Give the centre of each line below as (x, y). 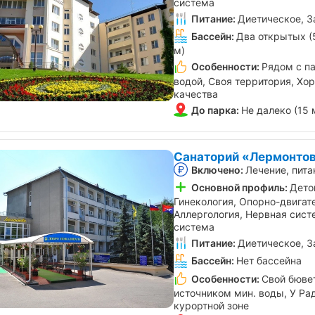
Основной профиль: (239, 187)
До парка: (215, 110)
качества (196, 94)
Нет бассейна (269, 261)
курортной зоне (211, 305)
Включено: (217, 169)
